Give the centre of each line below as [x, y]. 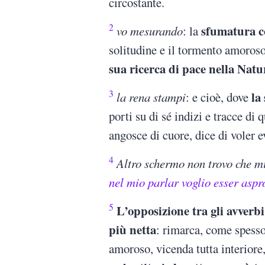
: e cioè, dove [219, 97]
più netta [133, 230]
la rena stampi [151, 97]
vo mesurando [150, 31]
